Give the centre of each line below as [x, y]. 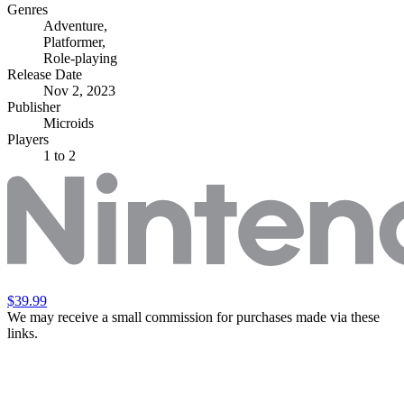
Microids [69, 123]
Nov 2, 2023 [79, 90]
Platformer [73, 41]
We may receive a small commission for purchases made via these [193, 317]
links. [23, 333]
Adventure [73, 25]
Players [28, 139]
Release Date [45, 74]
